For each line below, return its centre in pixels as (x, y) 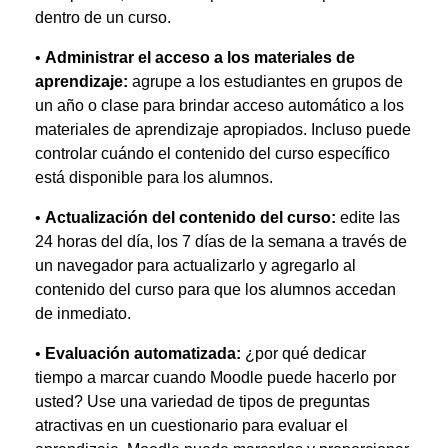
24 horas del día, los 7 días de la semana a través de (221, 241)
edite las (368, 217)
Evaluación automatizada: (143, 353)
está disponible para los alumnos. (154, 177)
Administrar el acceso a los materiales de (200, 57)
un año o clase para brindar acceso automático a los (219, 105)
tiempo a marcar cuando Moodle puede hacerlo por (215, 377)
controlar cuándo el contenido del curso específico (212, 153)
